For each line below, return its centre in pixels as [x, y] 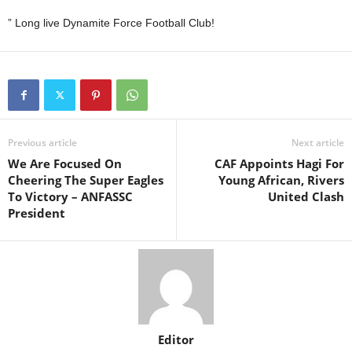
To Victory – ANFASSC [70, 196]
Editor [176, 339]
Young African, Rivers [281, 180]
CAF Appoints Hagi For [279, 163]
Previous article [42, 142]
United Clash [306, 196]
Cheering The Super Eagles [86, 180]
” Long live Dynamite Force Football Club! [111, 22]
